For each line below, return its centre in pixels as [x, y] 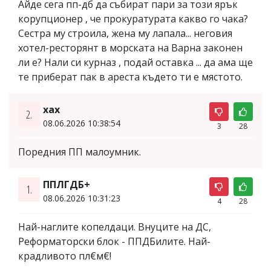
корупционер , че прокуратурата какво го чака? [133, 19]
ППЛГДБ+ [66, 185]
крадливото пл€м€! [65, 256]
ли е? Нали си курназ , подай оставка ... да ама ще [135, 63]
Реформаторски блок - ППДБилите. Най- [114, 242]
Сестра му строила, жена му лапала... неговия [125, 34]
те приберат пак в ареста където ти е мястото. [130, 77]
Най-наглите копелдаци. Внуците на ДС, [115, 227]
